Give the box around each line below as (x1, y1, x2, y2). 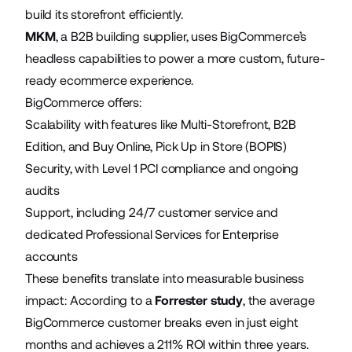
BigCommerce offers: (25, 94, 141, 110)
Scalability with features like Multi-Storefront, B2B (25, 116, 296, 132)
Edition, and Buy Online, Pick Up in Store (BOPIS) (25, 138, 288, 154)
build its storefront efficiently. (25, 6, 183, 22)
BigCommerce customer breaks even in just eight (25, 314, 299, 330)
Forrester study (155, 292, 243, 308)
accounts (25, 248, 78, 264)
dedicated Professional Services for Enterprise (25, 226, 279, 242)
